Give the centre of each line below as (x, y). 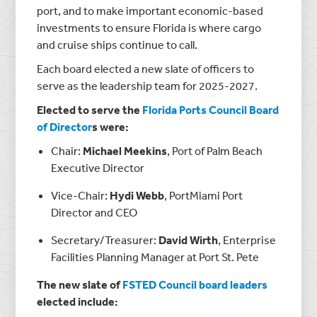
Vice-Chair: (81, 195)
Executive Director (98, 167)
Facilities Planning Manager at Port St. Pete (155, 257)
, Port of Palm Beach (215, 150)
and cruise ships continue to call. (117, 44)
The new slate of (80, 284)
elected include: (78, 301)
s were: (111, 126)
